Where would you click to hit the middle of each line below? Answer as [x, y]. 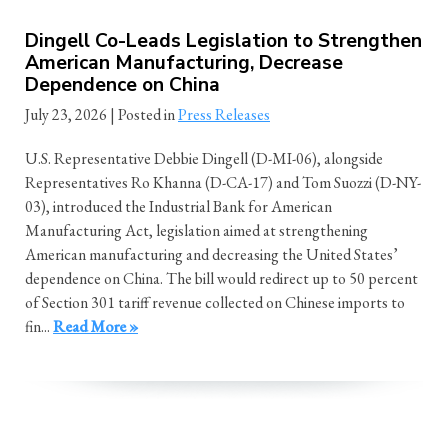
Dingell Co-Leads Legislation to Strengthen [223, 41]
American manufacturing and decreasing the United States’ [211, 255]
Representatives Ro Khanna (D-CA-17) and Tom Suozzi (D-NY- [223, 183]
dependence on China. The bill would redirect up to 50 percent [221, 279]
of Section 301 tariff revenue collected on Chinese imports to [215, 303]
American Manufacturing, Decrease [184, 63]
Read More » [95, 327]
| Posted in [144, 115]
